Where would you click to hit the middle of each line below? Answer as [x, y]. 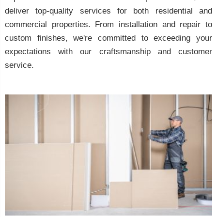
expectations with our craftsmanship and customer [108, 52]
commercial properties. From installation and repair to [108, 24]
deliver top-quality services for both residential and [108, 11]
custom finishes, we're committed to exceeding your [108, 38]
